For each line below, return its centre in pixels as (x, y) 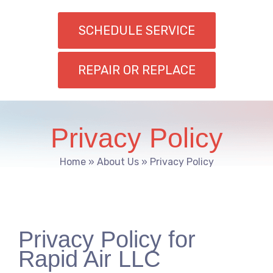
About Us (118, 162)
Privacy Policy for (107, 240)
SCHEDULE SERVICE (136, 31)
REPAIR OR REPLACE (136, 70)
